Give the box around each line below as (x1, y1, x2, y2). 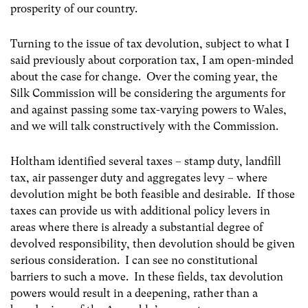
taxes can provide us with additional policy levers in (10, 204, 270, 218)
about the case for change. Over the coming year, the (10, 70, 278, 83)
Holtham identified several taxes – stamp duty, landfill (10, 155, 281, 168)
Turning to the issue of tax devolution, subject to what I (10, 37, 289, 50)
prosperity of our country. (10, 1, 137, 15)
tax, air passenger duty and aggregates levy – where (10, 171, 267, 185)
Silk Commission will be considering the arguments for (10, 87, 285, 100)
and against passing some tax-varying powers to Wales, (10, 103, 287, 116)
